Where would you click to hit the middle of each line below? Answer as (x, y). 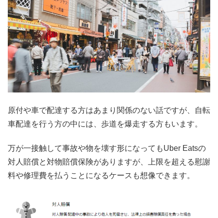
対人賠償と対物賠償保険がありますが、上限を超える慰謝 (109, 162)
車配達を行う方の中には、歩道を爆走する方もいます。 (105, 124)
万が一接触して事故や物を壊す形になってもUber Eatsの (107, 148)
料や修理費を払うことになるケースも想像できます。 (101, 175)
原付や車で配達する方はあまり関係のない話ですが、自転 (109, 110)
